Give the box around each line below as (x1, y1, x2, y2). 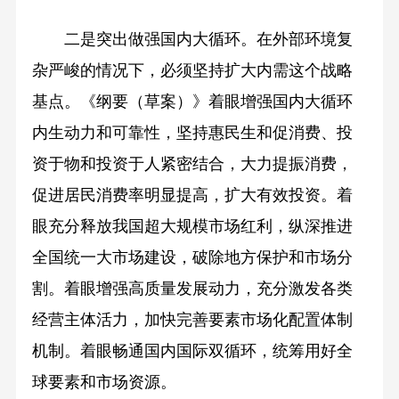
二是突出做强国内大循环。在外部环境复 (31, 29, 353, 48)
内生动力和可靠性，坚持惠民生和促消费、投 (31, 123, 353, 142)
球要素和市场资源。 (31, 372, 176, 391)
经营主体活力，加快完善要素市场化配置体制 (31, 310, 353, 329)
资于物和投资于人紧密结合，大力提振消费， (31, 154, 353, 173)
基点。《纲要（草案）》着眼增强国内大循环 (31, 92, 353, 110)
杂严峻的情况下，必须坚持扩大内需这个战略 (31, 61, 353, 79)
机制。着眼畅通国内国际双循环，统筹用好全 (31, 341, 353, 360)
